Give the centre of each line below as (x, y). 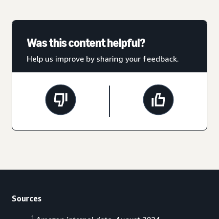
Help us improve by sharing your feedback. (103, 59)
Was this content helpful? (86, 43)
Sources (27, 199)
